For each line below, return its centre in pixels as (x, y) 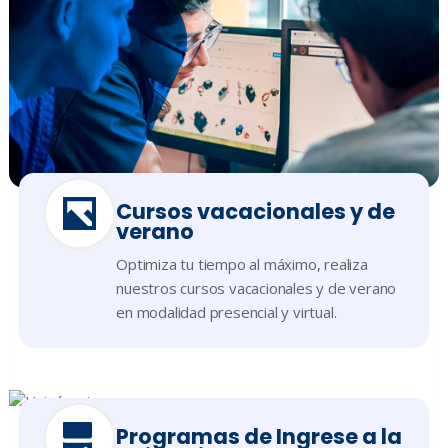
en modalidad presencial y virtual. (226, 312)
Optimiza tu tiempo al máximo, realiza (242, 264)
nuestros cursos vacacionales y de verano (256, 288)
